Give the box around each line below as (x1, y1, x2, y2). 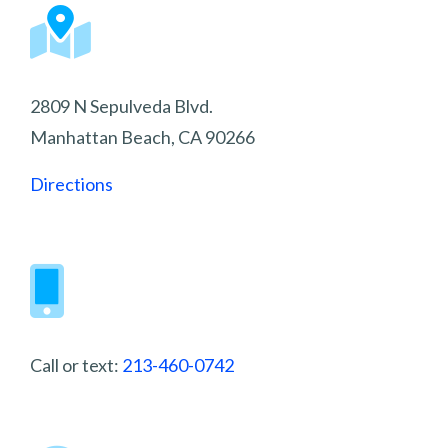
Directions (30, 173, 113, 196)
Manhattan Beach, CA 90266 (30, 126, 255, 149)
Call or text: (30, 354, 122, 377)
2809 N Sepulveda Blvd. (30, 95, 213, 118)
